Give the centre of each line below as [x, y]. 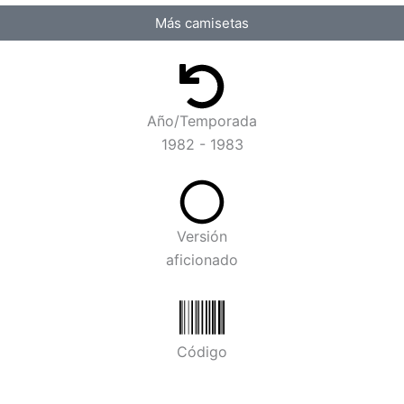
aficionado [202, 260]
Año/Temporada [202, 121]
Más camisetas [202, 23]
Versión [202, 236]
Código [202, 352]
